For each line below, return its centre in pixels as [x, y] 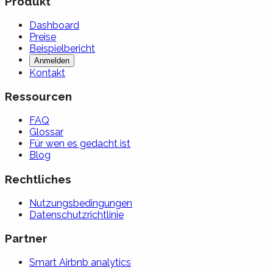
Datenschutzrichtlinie [76, 214]
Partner [26, 239]
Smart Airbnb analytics [80, 263]
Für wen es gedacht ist [80, 144]
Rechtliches [38, 179]
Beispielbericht [62, 48]
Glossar [46, 132]
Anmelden [52, 60]
